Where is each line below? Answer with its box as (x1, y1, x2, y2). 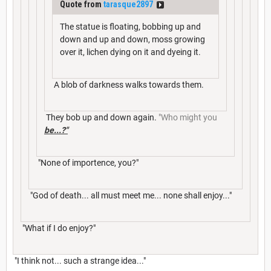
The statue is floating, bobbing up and (60, 22, 201, 32)
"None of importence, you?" (36, 158, 139, 168)
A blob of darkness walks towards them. (52, 80, 204, 90)
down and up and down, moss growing (60, 34, 205, 45)
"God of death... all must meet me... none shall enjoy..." (28, 191, 232, 201)
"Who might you (158, 113, 217, 123)
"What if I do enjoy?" (21, 223, 96, 233)
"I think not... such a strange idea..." (13, 256, 146, 266)
